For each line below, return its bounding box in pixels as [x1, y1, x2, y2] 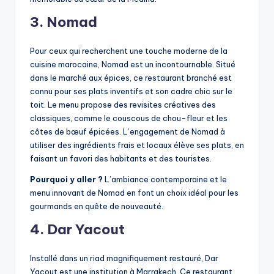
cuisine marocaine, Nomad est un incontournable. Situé [30, 59, 235, 70]
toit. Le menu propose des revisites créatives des [30, 100, 216, 110]
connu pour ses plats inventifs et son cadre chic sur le [30, 86, 232, 97]
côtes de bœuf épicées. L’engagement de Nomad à [30, 127, 225, 137]
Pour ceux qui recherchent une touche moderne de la [30, 46, 228, 56]
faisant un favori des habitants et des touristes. [30, 154, 212, 164]
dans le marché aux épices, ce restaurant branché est [30, 73, 232, 83]
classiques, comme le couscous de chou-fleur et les [30, 113, 228, 124]
